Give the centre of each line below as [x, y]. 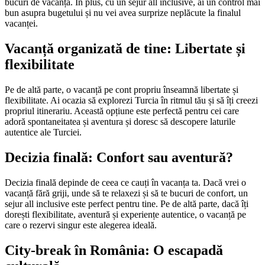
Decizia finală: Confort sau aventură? [119, 158]
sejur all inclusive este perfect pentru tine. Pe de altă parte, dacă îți [127, 204]
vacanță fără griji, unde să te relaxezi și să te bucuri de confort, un [126, 193]
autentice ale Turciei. [43, 132]
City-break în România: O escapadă [114, 250]
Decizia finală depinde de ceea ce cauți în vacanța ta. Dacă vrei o [125, 183]
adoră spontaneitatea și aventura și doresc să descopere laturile [120, 122]
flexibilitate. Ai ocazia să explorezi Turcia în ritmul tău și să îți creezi [131, 101]
